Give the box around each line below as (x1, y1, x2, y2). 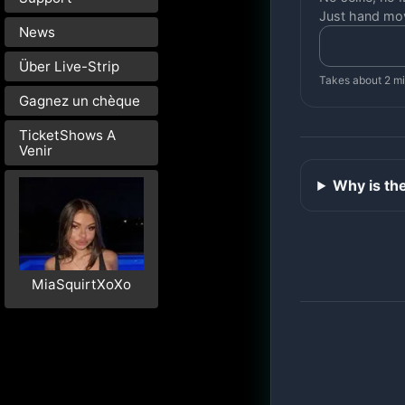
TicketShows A (19, 126, 116, 144)
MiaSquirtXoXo (31, 276, 131, 294)
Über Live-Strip (19, 57, 119, 75)
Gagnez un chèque (19, 91, 140, 109)
